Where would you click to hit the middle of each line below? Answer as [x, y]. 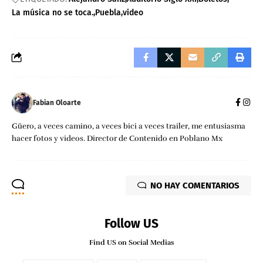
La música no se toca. [53, 13]
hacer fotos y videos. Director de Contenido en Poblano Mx [117, 139]
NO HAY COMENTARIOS [195, 186]
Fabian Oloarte [57, 103]
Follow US [131, 224]
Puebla [108, 13]
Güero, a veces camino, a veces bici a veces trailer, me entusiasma [129, 126]
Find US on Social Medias [131, 242]
